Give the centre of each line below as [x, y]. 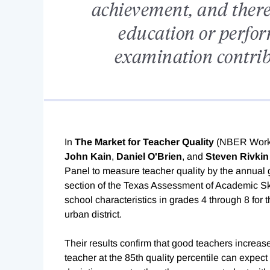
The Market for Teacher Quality [144, 142]
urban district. [93, 215]
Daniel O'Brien [149, 157]
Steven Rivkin [237, 157]
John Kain [88, 157]
